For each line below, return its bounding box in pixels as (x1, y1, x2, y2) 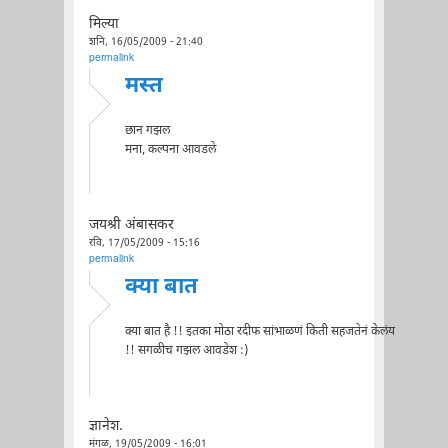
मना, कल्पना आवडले (124, 141, 216, 158)
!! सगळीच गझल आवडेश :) (124, 342, 248, 359)
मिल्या (88, 15, 119, 34)
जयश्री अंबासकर (88, 216, 174, 235)
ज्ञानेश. (88, 417, 123, 436)
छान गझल (124, 122, 170, 139)
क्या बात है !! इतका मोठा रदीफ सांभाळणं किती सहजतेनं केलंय (124, 323, 395, 340)
